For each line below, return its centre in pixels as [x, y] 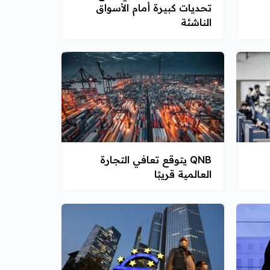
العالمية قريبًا [183, 174]
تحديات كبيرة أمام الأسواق [154, 8]
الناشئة [196, 22]
